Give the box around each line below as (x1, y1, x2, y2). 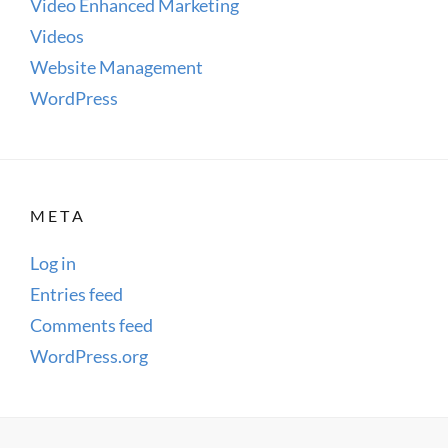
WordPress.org (30, 344, 148, 367)
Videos (30, 24, 84, 47)
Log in (30, 251, 76, 274)
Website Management (30, 55, 203, 78)
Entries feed (30, 282, 123, 305)
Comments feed (30, 313, 153, 336)
